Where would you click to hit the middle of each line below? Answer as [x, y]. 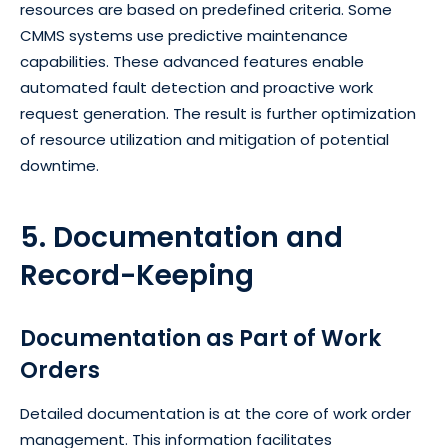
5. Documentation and [181, 237]
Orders [60, 370]
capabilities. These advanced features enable [192, 61]
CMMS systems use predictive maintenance [184, 35]
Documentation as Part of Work [200, 338]
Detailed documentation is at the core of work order [215, 413]
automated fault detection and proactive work [196, 87]
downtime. [59, 165]
